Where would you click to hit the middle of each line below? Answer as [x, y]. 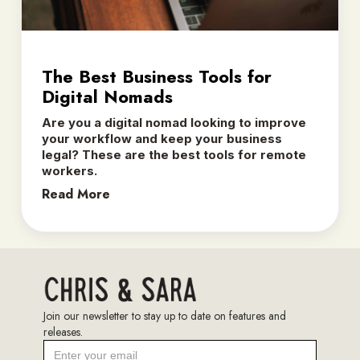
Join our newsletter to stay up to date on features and [165, 316]
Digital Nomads [107, 96]
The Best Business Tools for [157, 76]
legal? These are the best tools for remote [174, 154]
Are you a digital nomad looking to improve [174, 122]
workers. [70, 170]
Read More [76, 194]
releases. [63, 332]
